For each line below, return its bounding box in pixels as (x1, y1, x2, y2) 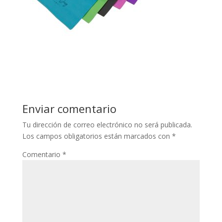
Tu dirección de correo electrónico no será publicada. (22, 119, 192, 129)
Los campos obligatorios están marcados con (22, 131, 172, 141)
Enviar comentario (22, 101, 116, 116)
